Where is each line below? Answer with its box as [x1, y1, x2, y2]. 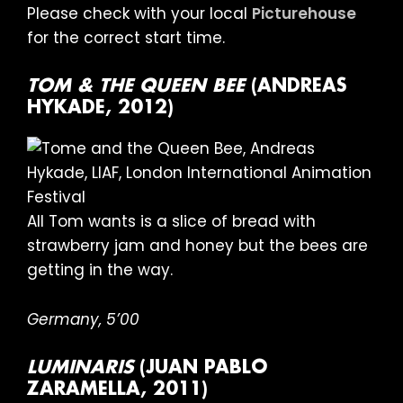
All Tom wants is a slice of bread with [27, 210, 316, 233]
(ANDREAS [245, 76, 346, 97]
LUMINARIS [27, 358, 133, 379]
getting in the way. [27, 259, 173, 282]
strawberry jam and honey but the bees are [27, 235, 368, 257]
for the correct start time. [27, 27, 225, 49]
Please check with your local [27, 3, 252, 25]
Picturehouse [252, 3, 356, 25]
